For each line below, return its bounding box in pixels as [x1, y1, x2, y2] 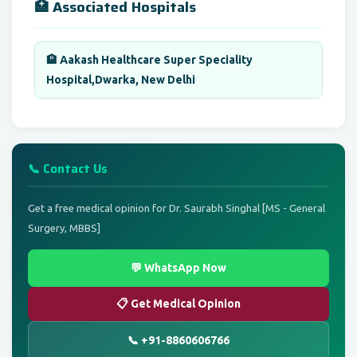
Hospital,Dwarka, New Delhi [46, 73, 195, 86]
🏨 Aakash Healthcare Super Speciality [46, 53, 253, 66]
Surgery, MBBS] [28, 222, 100, 233]
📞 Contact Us [28, 159, 108, 178]
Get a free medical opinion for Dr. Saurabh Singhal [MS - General [28, 202, 325, 214]
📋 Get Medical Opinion [116, 296, 241, 310]
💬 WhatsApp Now [131, 261, 226, 274]
